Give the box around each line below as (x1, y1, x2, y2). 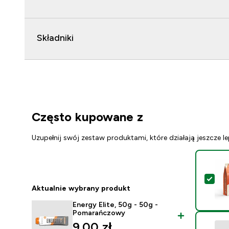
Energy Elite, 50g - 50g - (73, 200, 158, 209)
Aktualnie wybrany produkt (32, 184, 130, 193)
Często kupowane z (32, 110, 143, 124)
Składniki (37, 33, 74, 43)
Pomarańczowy (73, 209, 125, 217)
